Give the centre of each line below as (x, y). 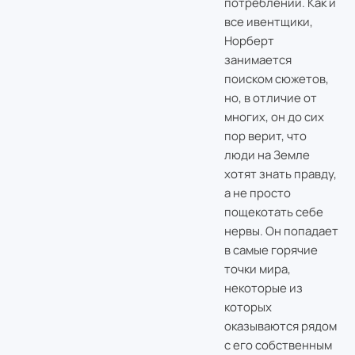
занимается (258, 59)
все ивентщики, (268, 21)
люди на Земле (267, 155)
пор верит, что (265, 136)
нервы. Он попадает (281, 231)
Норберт (249, 40)
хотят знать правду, (280, 174)
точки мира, (257, 269)
